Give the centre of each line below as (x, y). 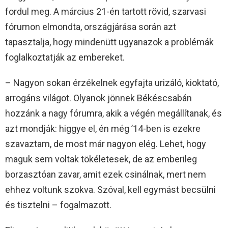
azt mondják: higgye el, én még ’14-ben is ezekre (103, 129)
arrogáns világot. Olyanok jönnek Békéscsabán (98, 98)
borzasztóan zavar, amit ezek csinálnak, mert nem (106, 175)
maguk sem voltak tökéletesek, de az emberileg (101, 159)
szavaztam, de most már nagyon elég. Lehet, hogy (106, 144)
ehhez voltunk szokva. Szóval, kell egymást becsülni (110, 190)
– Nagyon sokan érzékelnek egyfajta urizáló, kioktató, (112, 83)
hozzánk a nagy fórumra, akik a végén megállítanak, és (113, 113)
